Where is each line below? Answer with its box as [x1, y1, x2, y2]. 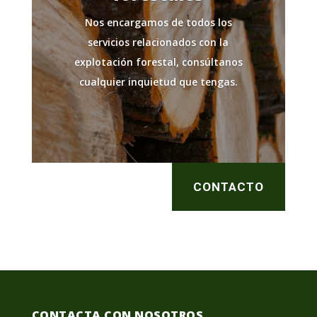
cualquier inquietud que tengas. [79, 75, 238, 89]
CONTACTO [193, 180, 265, 195]
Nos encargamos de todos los [84, 16, 232, 30]
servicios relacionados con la [88, 35, 229, 50]
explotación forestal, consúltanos [74, 55, 243, 69]
